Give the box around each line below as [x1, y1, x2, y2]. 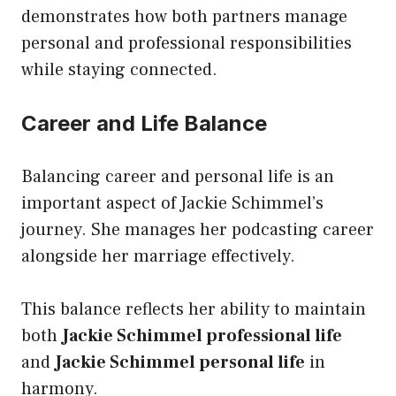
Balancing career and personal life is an [21, 164, 334, 188]
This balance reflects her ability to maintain [21, 297, 366, 321]
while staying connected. [21, 57, 217, 81]
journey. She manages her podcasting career [21, 217, 374, 241]
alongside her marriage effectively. [21, 244, 295, 268]
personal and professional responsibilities [21, 31, 352, 55]
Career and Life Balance [21, 110, 267, 136]
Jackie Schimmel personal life [55, 350, 305, 374]
